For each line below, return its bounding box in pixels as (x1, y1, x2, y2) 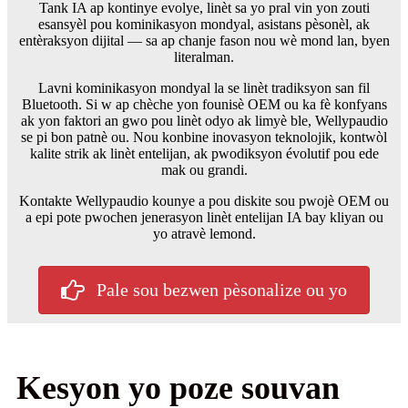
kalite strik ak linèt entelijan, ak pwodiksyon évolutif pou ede (29, 146, 379, 162)
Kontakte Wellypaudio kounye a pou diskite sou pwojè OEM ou (19, 193, 389, 209)
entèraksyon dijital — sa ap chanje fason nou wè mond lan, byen (18, 33, 390, 49)
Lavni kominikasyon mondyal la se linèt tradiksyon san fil (38, 80, 370, 97)
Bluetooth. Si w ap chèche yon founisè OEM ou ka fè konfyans (21, 97, 387, 113)
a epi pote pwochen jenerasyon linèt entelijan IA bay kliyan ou (25, 209, 383, 226)
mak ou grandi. (160, 162, 248, 178)
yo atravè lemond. (152, 226, 256, 242)
